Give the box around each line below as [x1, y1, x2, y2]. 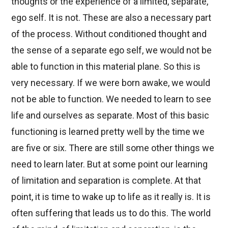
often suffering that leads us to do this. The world [11, 207, 211, 218]
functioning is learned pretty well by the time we [11, 126, 205, 137]
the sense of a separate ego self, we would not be [11, 44, 212, 55]
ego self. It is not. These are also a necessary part [11, 12, 212, 23]
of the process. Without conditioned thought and [11, 28, 207, 39]
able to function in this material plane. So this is [11, 61, 201, 72]
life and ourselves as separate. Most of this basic [11, 109, 210, 121]
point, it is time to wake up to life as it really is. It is [11, 191, 211, 202]
